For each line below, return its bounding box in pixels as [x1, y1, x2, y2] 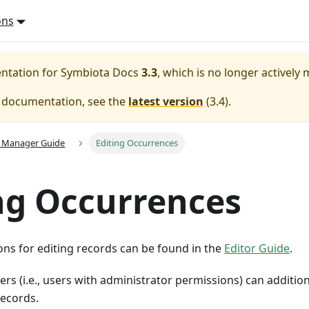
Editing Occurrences [95, 137, 178, 150]
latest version [128, 94, 203, 109]
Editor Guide [224, 241, 290, 257]
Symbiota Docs [61, 65, 139, 80]
